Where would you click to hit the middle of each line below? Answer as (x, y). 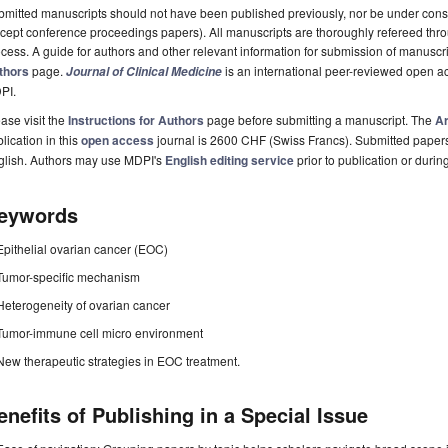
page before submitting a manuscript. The (319, 120)
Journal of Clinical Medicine (144, 72)
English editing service (229, 160)
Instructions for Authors (136, 120)
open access (117, 140)
